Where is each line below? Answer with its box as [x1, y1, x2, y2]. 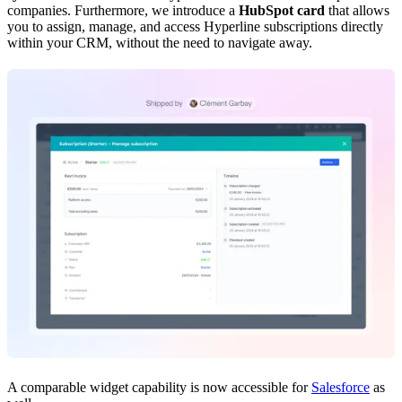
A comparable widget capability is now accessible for [7, 380, 311, 396]
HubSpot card [239, 3, 325, 19]
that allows [325, 3, 389, 19]
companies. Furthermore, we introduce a [7, 3, 239, 19]
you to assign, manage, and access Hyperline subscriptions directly [7, 19, 383, 35]
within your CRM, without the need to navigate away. [7, 35, 312, 51]
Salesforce [311, 380, 370, 396]
